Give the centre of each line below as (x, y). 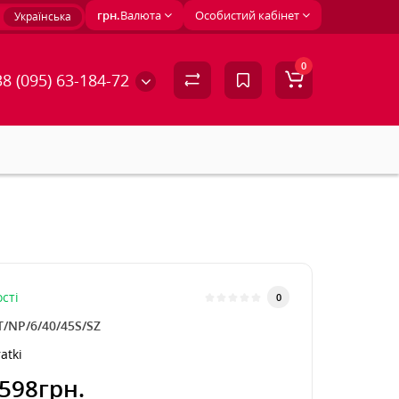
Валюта (141, 15)
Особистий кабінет (247, 15)
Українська (43, 16)
